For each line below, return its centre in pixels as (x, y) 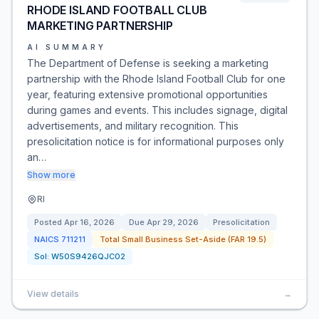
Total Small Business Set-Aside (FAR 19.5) (183, 239)
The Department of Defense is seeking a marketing (148, 63)
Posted (49, 222)
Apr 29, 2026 (173, 222)
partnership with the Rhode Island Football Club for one (156, 79)
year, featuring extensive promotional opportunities (147, 94)
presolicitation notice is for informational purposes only (156, 141)
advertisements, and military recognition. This (133, 126)
